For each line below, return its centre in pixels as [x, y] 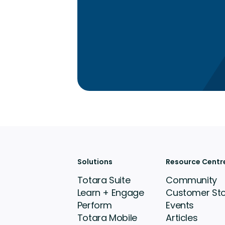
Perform [95, 205]
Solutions [95, 162]
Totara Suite [104, 180]
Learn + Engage [110, 193]
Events [180, 205]
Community [192, 180]
